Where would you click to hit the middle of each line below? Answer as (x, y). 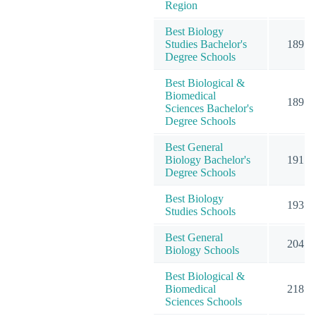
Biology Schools (202, 250)
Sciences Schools (203, 301)
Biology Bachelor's (208, 159)
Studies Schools (200, 211)
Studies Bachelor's (206, 44)
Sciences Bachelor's (209, 108)
